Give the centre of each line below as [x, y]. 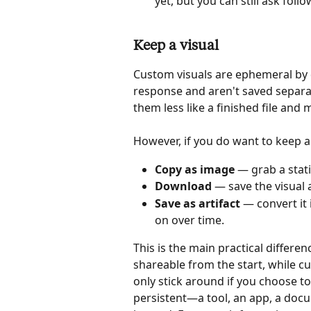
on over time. [190, 220]
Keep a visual [176, 46]
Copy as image [195, 169]
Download [183, 186]
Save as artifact [197, 203]
